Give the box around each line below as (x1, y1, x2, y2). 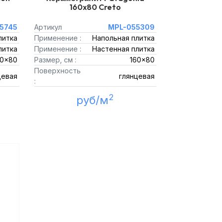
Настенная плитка (92, 45, 155, 53)
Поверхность (34, 66, 81, 75)
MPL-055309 (108, 23, 155, 31)
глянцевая (119, 71, 155, 80)
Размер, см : (34, 55, 76, 64)
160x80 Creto (69, 2, 121, 12)
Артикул (34, 23, 62, 31)
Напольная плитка (92, 34, 155, 42)
